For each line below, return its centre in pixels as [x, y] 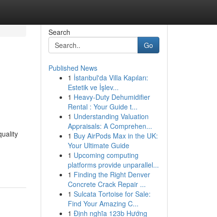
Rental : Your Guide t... [102, 107]
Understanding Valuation [111, 116]
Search [59, 32]
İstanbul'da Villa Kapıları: [111, 77]
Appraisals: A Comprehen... [110, 126]
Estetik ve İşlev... [93, 87]
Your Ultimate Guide [98, 145]
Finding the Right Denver [112, 174]
